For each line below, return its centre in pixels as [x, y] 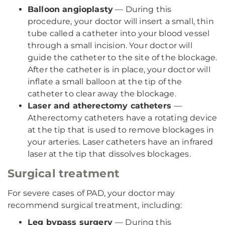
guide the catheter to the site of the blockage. [123, 58]
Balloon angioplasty [71, 9]
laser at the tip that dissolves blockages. [109, 154]
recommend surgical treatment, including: [95, 205]
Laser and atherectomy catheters [101, 106]
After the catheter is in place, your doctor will [119, 70]
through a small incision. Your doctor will [110, 45]
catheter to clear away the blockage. [102, 94]
